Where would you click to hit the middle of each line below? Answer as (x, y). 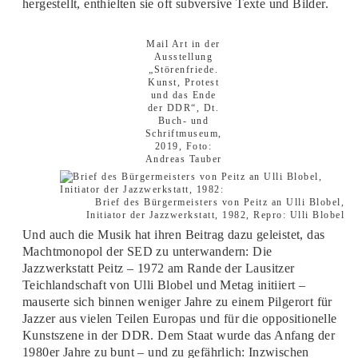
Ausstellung (183, 57)
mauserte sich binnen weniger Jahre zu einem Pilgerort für (177, 302)
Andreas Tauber (183, 159)
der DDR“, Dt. (183, 108)
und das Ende (183, 95)
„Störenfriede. (183, 70)
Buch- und (183, 121)
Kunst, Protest (183, 82)
